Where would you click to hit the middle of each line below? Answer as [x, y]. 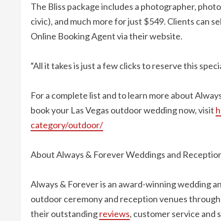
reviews [114, 214]
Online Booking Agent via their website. [107, 36]
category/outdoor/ [67, 125]
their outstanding [65, 214]
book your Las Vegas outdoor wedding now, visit [123, 110]
